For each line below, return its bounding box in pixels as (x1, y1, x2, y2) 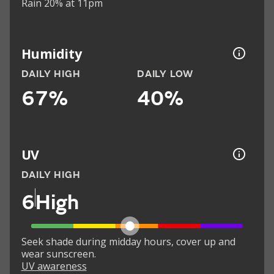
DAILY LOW (137, 68, 194, 81)
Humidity (21, 44, 82, 62)
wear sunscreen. (21, 247, 96, 261)
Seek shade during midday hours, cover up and (21, 235, 235, 249)
